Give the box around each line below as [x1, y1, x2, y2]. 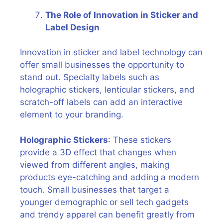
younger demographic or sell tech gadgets [20, 197, 189, 207]
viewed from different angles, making [20, 159, 169, 170]
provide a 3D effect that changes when [20, 147, 176, 157]
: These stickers [108, 134, 171, 145]
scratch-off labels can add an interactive [20, 97, 183, 107]
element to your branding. [20, 110, 123, 119]
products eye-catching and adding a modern [20, 172, 199, 182]
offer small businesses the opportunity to [20, 60, 184, 70]
